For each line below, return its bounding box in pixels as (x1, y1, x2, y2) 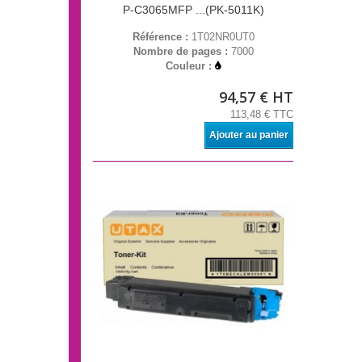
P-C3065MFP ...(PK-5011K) (122, 3, 264, 17)
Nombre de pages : (133, 45, 231, 58)
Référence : (132, 31, 192, 44)
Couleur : (166, 60, 215, 73)
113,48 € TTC (230, 108, 293, 121)
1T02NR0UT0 (191, 31, 255, 44)
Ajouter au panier (209, 129, 288, 141)
